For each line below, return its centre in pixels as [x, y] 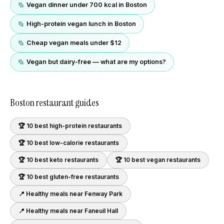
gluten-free [66, 177]
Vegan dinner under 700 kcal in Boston [87, 5]
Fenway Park [103, 194]
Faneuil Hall [101, 211]
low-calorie [66, 143]
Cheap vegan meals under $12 [74, 43]
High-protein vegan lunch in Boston [81, 24]
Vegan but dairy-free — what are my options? [96, 62]
